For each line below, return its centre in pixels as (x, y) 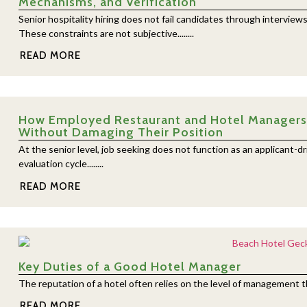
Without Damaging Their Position (121, 133)
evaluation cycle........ (61, 164)
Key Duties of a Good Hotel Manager (130, 266)
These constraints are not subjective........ (106, 33)
